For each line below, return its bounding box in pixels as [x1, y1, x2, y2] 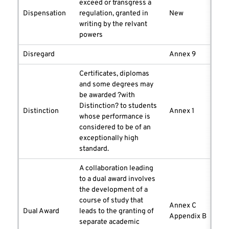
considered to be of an [79, 123, 151, 132]
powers [79, 31, 103, 40]
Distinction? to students [79, 102, 157, 111]
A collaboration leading [79, 164, 153, 173]
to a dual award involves [79, 175, 155, 184]
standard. [79, 145, 109, 154]
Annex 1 [169, 107, 194, 116]
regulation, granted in [79, 9, 148, 18]
